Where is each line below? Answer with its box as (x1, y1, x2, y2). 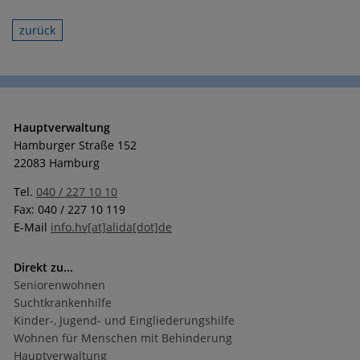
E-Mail (14, 219, 51, 235)
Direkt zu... (14, 259, 73, 275)
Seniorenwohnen (14, 276, 105, 292)
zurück (19, 22, 55, 38)
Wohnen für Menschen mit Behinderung (14, 329, 232, 346)
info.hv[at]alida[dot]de (51, 219, 172, 235)
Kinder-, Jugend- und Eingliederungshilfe (14, 312, 235, 328)
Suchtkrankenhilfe (14, 294, 112, 310)
